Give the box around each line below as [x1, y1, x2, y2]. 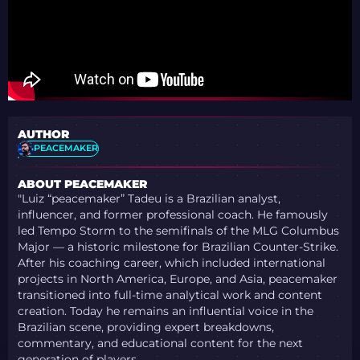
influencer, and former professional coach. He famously [18, 208, 329, 222]
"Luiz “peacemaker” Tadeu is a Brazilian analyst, [18, 192, 281, 206]
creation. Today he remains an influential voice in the [18, 305, 314, 318]
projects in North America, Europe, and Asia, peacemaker [18, 272, 338, 286]
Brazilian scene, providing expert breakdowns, [18, 321, 275, 334]
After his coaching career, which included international [18, 256, 326, 270]
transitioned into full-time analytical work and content [18, 288, 323, 302]
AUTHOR [18, 127, 70, 141]
